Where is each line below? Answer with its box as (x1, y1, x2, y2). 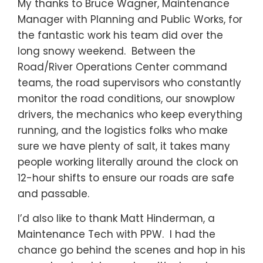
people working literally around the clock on (18, 155, 238, 170)
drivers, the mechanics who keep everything (18, 107, 242, 122)
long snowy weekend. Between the (18, 44, 195, 59)
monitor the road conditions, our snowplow (18, 92, 235, 106)
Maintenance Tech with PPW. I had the (18, 227, 215, 242)
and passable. (18, 187, 89, 201)
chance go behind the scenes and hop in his (18, 243, 245, 258)
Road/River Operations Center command (18, 60, 227, 75)
